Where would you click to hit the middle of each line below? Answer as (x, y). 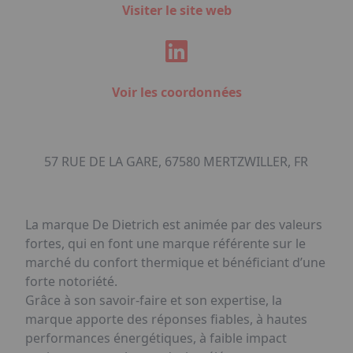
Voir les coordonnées (176, 92)
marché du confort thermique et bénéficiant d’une (175, 262)
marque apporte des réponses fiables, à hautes (166, 319)
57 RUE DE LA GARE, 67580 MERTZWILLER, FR (176, 162)
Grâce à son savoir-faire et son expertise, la (154, 300)
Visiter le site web (176, 10)
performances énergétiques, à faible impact (156, 338)
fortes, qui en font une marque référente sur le (165, 243)
